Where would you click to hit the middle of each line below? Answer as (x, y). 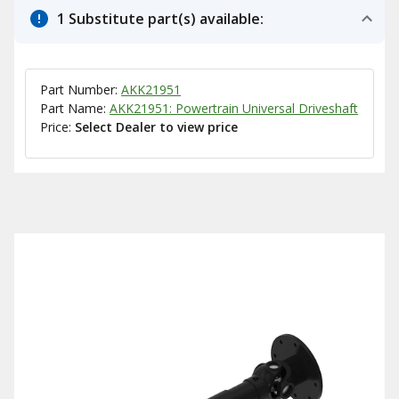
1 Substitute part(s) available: (160, 19)
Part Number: (81, 90)
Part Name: (75, 108)
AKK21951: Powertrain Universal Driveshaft (234, 108)
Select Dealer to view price (156, 127)
